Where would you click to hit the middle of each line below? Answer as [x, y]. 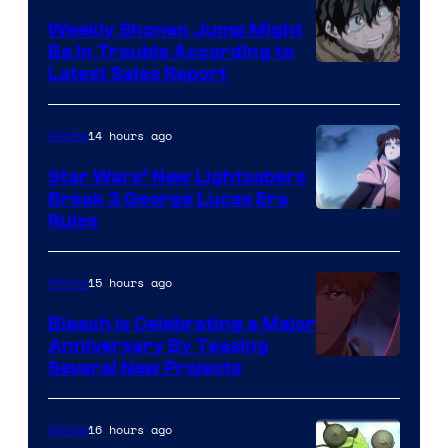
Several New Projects [145, 368]
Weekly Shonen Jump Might [175, 30]
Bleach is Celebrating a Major [182, 324]
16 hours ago [130, 430]
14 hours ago [130, 136]
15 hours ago [130, 283]
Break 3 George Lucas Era [168, 199]
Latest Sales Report [137, 74]
